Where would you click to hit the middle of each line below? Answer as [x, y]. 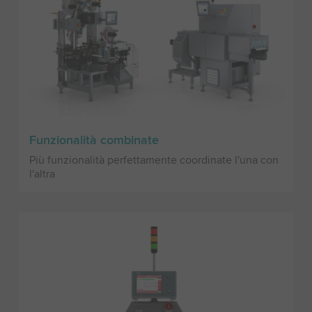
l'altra [42, 174]
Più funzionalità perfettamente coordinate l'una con [154, 160]
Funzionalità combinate [94, 140]
